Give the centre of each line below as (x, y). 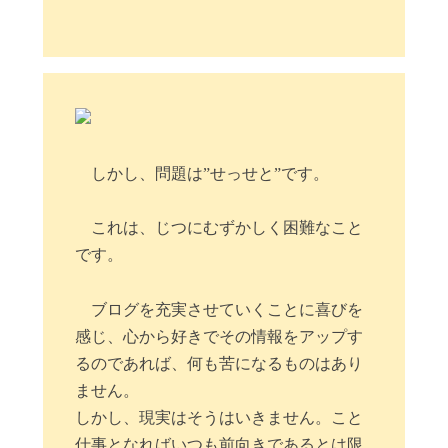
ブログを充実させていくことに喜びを (227, 309)
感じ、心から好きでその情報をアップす (219, 336)
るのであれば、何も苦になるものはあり (219, 363)
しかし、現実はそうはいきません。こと (219, 417)
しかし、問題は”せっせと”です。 (210, 173)
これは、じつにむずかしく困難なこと (227, 228)
